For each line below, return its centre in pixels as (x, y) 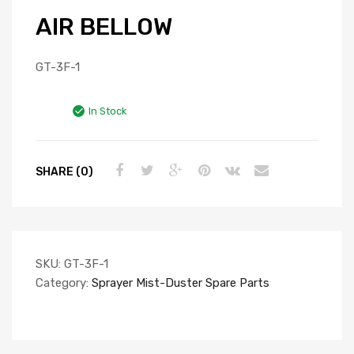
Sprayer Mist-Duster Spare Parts (181, 283)
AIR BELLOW (104, 27)
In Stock (107, 111)
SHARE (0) (64, 171)
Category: (64, 283)
